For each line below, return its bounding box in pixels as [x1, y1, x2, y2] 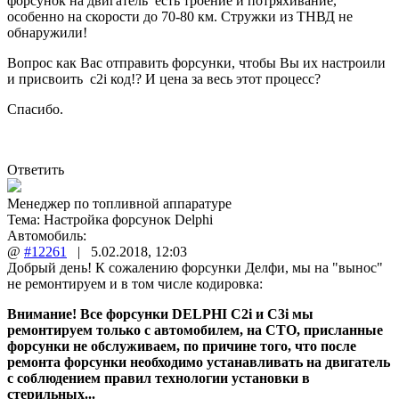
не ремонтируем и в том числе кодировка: [7, 275, 263, 291]
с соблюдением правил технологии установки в [7, 370, 310, 386]
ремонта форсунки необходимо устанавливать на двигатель [7, 354, 390, 370]
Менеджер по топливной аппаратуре [7, 195, 232, 211]
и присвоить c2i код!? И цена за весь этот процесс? [7, 70, 324, 86]
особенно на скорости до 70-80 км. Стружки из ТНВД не [7, 8, 353, 24]
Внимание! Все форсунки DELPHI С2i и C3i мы [7, 305, 313, 322]
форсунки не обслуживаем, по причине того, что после [7, 338, 356, 354]
